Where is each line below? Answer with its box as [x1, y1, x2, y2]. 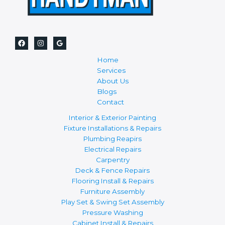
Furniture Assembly [80, 187, 145, 196]
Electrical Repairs [84, 145, 141, 154]
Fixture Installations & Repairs [64, 124, 161, 133]
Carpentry [95, 156, 130, 164]
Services [96, 66, 126, 75]
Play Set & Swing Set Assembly [61, 198, 164, 206]
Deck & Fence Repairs [75, 166, 150, 175]
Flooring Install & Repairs [71, 177, 154, 185]
